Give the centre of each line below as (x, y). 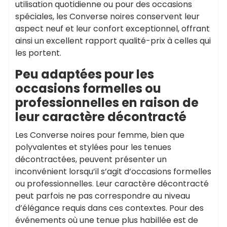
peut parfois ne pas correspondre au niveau (103, 196)
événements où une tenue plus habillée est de (107, 220)
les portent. (38, 53)
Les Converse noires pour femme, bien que (100, 135)
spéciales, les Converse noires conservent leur (107, 16)
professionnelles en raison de (107, 103)
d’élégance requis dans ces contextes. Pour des (109, 208)
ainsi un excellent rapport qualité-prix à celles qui (113, 41)
